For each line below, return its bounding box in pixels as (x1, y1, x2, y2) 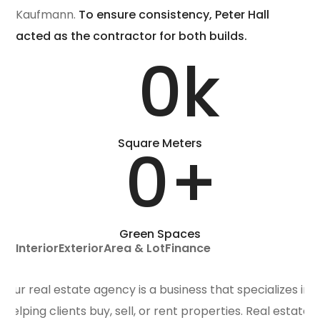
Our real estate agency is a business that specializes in (5, 281, 311, 298)
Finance (165, 239, 211, 256)
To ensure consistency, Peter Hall (79, 6, 270, 23)
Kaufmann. (16, 6, 79, 23)
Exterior (59, 239, 104, 256)
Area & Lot (104, 239, 166, 256)
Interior (16, 239, 59, 256)
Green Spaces (119, 225, 201, 242)
